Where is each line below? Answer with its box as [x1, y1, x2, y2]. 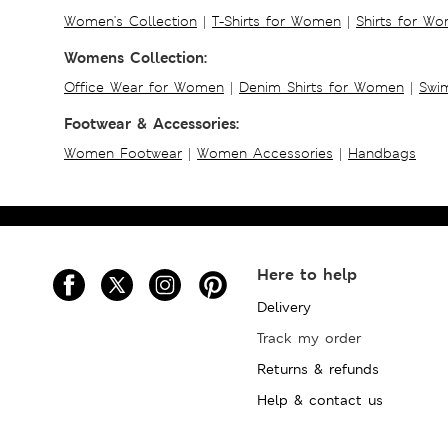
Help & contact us [257, 390, 384, 409]
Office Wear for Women [64, 77, 224, 96]
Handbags [348, 143, 416, 162]
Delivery [257, 297, 312, 316]
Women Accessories [197, 143, 333, 162]
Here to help [257, 263, 358, 285]
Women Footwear [64, 143, 182, 162]
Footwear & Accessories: [64, 112, 239, 134]
